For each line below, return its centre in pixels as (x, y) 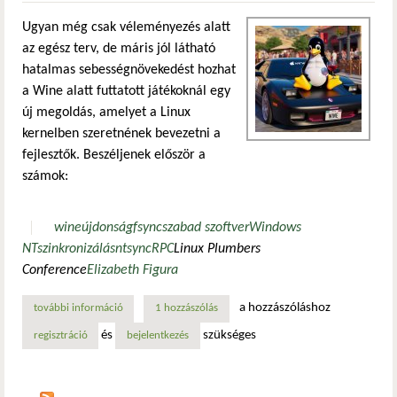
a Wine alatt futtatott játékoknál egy (126, 91)
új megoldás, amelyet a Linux (106, 112)
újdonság (108, 227)
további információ (78, 309)
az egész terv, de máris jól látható (119, 48)
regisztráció (60, 335)
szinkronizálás (76, 249)
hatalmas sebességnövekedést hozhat (129, 70)
